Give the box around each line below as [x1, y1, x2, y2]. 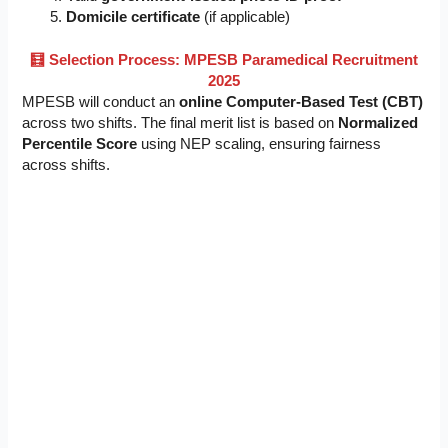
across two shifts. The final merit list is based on [22, 114, 339, 131]
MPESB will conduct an [22, 93, 180, 110]
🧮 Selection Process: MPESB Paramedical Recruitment [30, 51, 418, 68]
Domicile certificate [66, 8, 201, 25]
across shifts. [22, 156, 111, 173]
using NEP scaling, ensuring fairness [137, 135, 382, 152]
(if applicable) [200, 8, 291, 25]
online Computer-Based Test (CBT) [179, 93, 424, 110]
